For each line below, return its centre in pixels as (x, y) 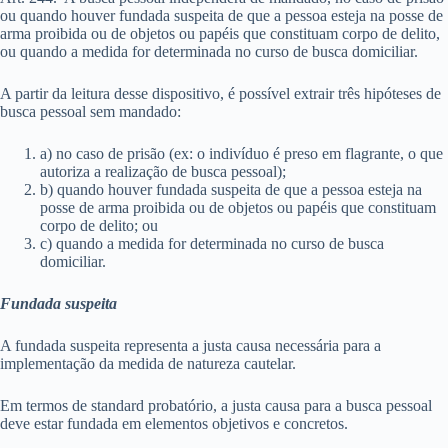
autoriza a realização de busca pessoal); (163, 171)
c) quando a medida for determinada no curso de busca (212, 243)
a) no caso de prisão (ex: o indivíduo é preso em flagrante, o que (241, 153)
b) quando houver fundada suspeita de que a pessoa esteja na (231, 189)
